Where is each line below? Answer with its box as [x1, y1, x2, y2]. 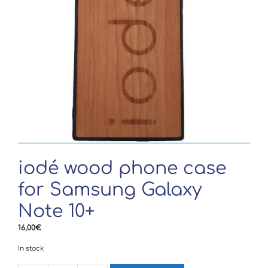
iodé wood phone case [18, 159, 226, 178]
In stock [18, 245, 44, 252]
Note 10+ [18, 202, 95, 221]
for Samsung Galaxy [18, 180, 202, 200]
